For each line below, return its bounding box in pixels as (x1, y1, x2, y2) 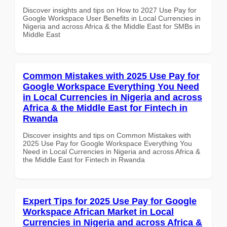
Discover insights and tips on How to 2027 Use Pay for (23, 6, 197, 14)
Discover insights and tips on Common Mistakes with (23, 131, 191, 139)
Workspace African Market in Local (23, 206, 174, 217)
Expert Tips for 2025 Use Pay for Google (23, 196, 197, 206)
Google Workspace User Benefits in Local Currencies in (23, 14, 201, 22)
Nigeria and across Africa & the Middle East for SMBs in (23, 22, 200, 30)
